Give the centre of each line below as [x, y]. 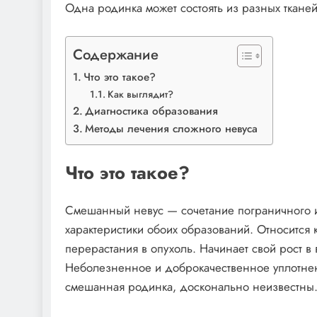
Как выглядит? [140, 94]
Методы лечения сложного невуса [172, 128]
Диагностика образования [152, 111]
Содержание [116, 54]
